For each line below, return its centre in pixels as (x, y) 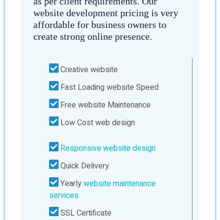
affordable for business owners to (100, 24)
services (64, 195)
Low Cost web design (97, 123)
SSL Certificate (85, 213)
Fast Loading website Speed (109, 87)
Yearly (71, 183)
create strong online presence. (93, 36)
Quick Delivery (84, 166)
